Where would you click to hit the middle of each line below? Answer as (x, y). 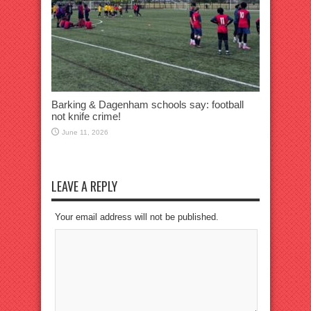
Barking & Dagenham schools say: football (148, 104)
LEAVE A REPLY (84, 186)
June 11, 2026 (85, 132)
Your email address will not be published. (137, 217)
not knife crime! (86, 116)
